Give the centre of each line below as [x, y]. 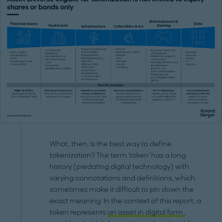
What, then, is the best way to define [111, 144]
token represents [79, 213]
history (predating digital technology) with [120, 167]
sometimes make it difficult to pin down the [122, 190]
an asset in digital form [146, 213]
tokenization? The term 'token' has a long [118, 156]
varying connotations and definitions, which [123, 178]
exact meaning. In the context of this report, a [126, 201]
